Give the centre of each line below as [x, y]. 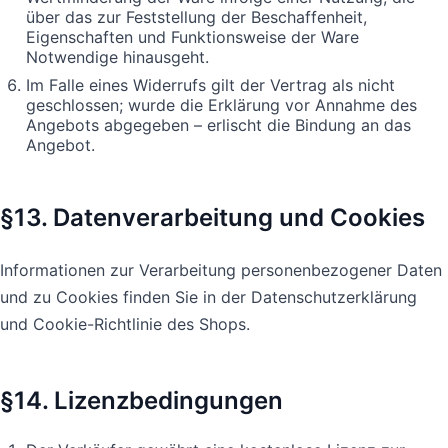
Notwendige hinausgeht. [117, 56]
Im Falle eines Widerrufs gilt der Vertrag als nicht [210, 84]
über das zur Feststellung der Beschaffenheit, [196, 16]
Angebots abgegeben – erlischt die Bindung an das [218, 124]
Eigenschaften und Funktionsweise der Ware [192, 36]
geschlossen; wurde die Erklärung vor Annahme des [221, 104]
